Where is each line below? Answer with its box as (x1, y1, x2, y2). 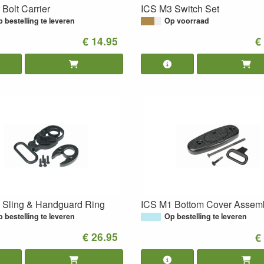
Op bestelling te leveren (164, 210, 247, 222)
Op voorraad (164, 15, 209, 26)
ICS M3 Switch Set (141, 1, 219, 15)
